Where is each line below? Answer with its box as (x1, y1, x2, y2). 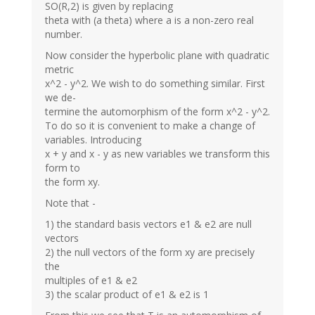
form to (45, 160, 80, 174)
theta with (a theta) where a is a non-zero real (45, 13, 254, 27)
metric (45, 62, 74, 76)
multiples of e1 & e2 (45, 273, 137, 287)
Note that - (45, 195, 96, 210)
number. (45, 27, 82, 41)
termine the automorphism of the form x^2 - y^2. (45, 104, 270, 118)
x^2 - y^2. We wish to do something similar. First (45, 76, 265, 90)
